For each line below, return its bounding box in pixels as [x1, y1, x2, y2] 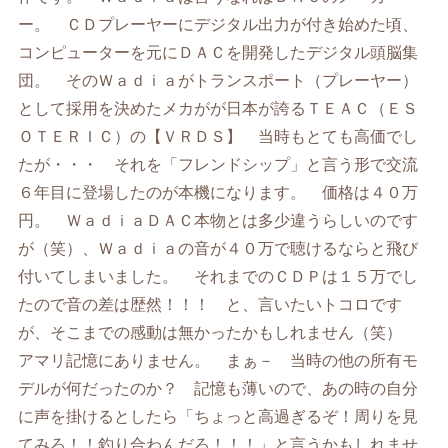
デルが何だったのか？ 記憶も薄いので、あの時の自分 [18, 380, 419, 398]
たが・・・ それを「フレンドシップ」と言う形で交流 [18, 156, 419, 174]
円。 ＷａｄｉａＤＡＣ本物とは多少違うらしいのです [18, 212, 419, 230]
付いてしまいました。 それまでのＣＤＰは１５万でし [18, 268, 419, 286]
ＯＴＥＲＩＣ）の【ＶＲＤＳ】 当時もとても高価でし [18, 128, 419, 146]
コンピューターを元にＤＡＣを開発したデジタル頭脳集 [18, 44, 419, 62]
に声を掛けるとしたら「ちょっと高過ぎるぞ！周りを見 [18, 408, 419, 426]
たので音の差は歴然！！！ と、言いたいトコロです [18, 296, 403, 314]
